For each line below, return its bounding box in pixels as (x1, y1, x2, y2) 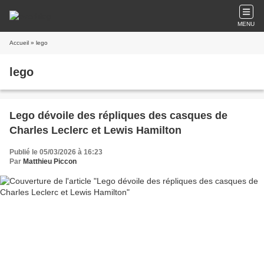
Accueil (9, 39, 29, 46)
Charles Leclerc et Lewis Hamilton (9, 124, 181, 136)
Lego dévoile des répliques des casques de (9, 110, 227, 121)
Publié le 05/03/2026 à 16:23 (9, 148, 103, 156)
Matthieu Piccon (23, 157, 77, 166)
